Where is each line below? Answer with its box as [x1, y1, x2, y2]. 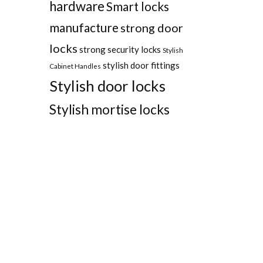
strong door [120, 21, 183, 35]
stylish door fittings [102, 60, 180, 71]
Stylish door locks [49, 77, 166, 95]
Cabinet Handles [49, 62, 101, 70]
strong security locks [79, 44, 161, 55]
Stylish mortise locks [49, 102, 170, 118]
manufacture [49, 21, 119, 35]
